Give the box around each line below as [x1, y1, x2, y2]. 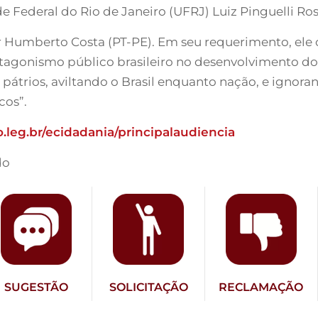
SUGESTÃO [4, 280, 68, 295]
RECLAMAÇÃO [219, 280, 304, 295]
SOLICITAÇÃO [109, 280, 188, 295]
